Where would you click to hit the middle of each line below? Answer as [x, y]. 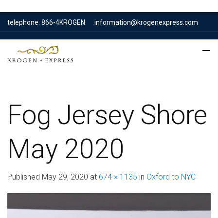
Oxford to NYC [171, 177]
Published [25, 177]
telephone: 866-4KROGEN [46, 22]
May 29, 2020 [65, 177]
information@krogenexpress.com [146, 22]
